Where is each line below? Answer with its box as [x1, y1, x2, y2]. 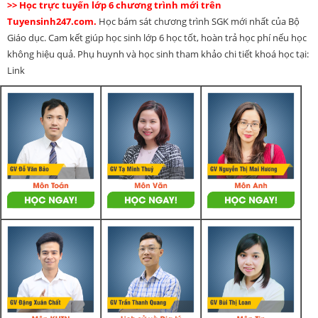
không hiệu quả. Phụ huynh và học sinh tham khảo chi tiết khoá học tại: [7, 47, 309, 60]
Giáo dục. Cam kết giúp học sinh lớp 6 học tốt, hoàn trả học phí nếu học [7, 31, 307, 44]
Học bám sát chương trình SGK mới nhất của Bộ [99, 14, 300, 28]
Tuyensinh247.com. [7, 14, 99, 28]
